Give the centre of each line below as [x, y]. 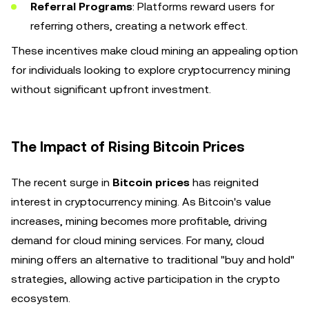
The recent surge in [62, 182]
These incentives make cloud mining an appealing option [154, 51]
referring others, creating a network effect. [139, 26]
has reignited [224, 182]
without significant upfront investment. [111, 89]
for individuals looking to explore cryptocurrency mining [151, 70]
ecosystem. [41, 298]
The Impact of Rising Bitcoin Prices [128, 147]
